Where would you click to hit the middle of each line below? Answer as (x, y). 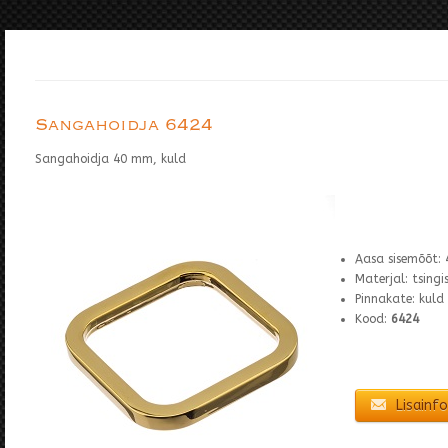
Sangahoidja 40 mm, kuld (110, 159)
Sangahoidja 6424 (123, 125)
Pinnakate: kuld (399, 299)
